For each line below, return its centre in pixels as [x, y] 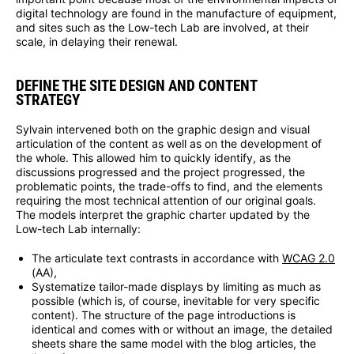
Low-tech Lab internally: [78, 228]
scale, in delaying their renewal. [97, 42]
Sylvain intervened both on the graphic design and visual [163, 129]
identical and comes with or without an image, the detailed [182, 329]
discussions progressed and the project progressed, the [160, 171]
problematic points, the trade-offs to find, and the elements [169, 186]
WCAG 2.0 [309, 258]
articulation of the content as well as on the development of [169, 143]
